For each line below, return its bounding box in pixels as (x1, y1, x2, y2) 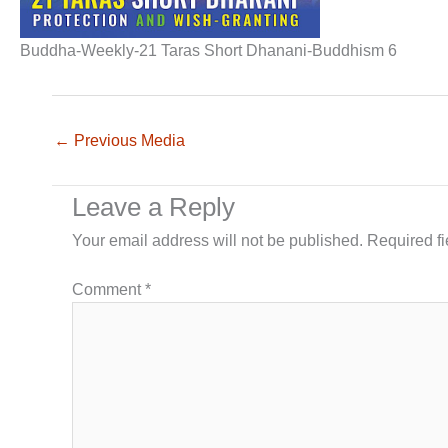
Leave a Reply (72, 191, 235, 222)
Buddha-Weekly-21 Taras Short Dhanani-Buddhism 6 (20, 41, 397, 59)
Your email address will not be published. (72, 231, 363, 249)
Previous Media (70, 131, 185, 149)
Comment (72, 280, 145, 298)
